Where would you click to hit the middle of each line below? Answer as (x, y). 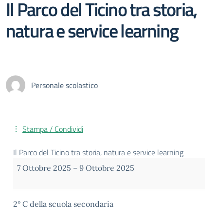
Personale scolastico (64, 85)
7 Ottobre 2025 (44, 168)
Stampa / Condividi (53, 129)
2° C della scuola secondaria (63, 204)
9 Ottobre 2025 (107, 168)
